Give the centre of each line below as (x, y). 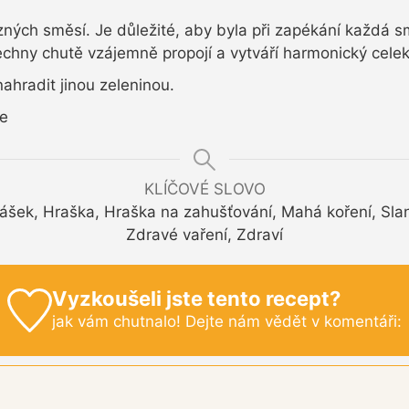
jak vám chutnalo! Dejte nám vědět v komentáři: (226, 321)
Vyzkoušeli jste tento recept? (196, 298)
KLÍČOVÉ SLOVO (204, 189)
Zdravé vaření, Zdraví (204, 234)
